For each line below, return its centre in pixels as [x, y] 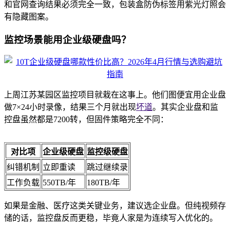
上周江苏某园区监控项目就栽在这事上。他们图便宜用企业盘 [115, 95]
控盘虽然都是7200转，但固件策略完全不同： [86, 120]
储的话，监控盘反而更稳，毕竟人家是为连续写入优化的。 [111, 218]
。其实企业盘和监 [185, 107]
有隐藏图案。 [29, 16]
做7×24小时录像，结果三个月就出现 [70, 107]
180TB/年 [103, 183]
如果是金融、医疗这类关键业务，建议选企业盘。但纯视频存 [115, 206]
